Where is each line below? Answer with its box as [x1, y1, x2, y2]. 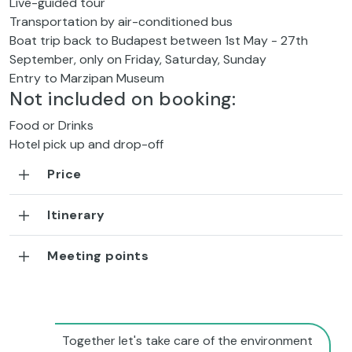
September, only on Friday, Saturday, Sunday [9, 51, 266, 68]
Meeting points [47, 247, 148, 265]
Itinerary [47, 207, 105, 224]
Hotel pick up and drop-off [9, 136, 163, 153]
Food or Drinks [9, 117, 93, 134]
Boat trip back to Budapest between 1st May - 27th [9, 32, 308, 49]
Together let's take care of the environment [62, 332, 313, 350]
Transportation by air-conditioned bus [9, 13, 233, 31]
